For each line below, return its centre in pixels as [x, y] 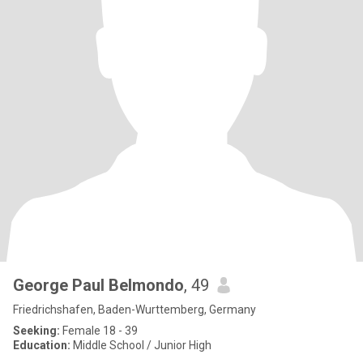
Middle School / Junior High [141, 345]
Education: [42, 345]
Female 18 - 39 [99, 331]
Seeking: [36, 331]
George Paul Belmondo [98, 285]
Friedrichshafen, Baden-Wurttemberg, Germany [135, 310]
